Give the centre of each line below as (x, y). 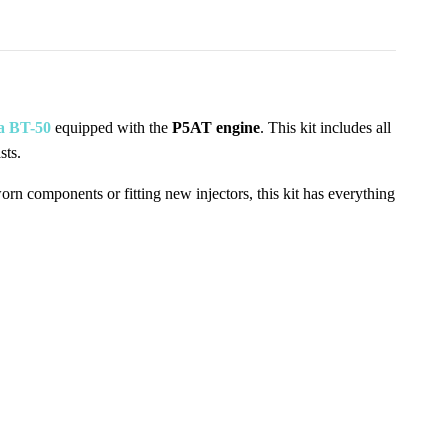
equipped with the (111, 127)
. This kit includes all (325, 127)
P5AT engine (216, 127)
